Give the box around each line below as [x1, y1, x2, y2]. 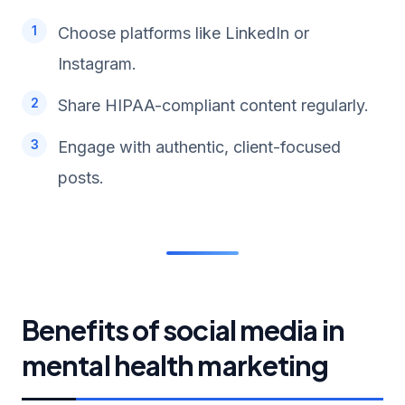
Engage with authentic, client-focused [58, 137, 341, 156]
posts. [58, 167, 104, 187]
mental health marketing [22, 347, 329, 382]
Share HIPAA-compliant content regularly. [58, 95, 369, 115]
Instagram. [58, 53, 137, 73]
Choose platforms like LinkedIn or [58, 23, 309, 42]
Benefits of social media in [22, 312, 344, 347]
